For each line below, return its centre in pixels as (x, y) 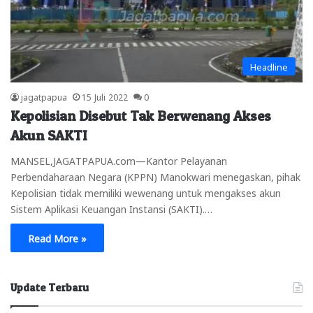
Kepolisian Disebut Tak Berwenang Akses (141, 116)
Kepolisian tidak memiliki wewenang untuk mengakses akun (146, 192)
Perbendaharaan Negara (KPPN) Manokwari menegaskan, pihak (155, 176)
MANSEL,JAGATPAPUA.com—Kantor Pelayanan (119, 160)
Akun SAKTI (49, 135)
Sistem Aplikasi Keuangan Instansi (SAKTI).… (111, 208)
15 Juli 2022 (105, 96)
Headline (269, 66)
